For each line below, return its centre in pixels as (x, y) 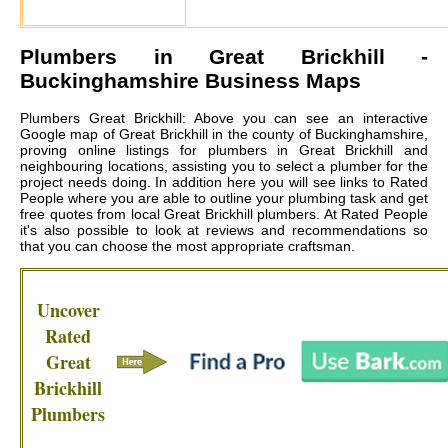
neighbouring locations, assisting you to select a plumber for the (224, 166)
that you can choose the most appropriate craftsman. (187, 246)
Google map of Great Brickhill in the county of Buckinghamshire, (224, 134)
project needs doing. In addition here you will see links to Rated (224, 182)
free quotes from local (92, 214)
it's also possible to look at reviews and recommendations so (224, 230)
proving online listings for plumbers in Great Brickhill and (224, 150)
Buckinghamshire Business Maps (190, 80)
